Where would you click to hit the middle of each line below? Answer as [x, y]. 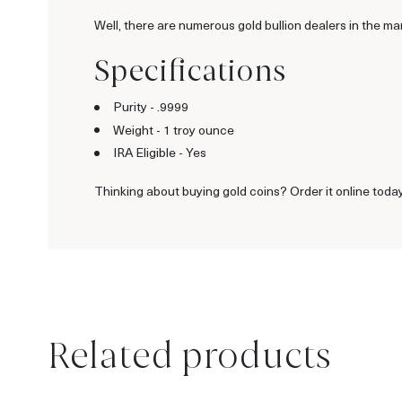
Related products [189, 355]
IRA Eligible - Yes [160, 153]
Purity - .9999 [151, 107]
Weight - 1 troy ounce [174, 129]
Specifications [190, 70]
